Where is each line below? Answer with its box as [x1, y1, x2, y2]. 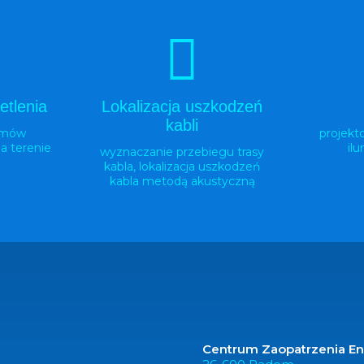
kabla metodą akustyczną [109, 173, 255, 188]
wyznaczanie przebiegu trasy [100, 144, 264, 159]
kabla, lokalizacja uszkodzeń [104, 158, 260, 174]
